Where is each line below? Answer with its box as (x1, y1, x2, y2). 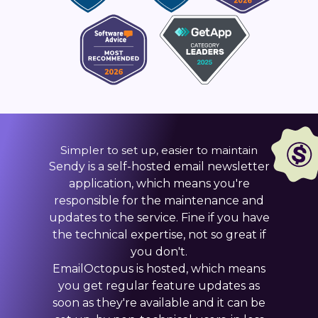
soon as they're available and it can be (53, 296, 265, 309)
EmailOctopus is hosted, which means (53, 262, 265, 275)
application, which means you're (68, 177, 250, 190)
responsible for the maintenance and (54, 194, 264, 207)
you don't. (131, 245, 187, 258)
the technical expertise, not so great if (52, 228, 266, 241)
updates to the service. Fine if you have (48, 211, 270, 224)
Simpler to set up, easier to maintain (60, 143, 258, 157)
